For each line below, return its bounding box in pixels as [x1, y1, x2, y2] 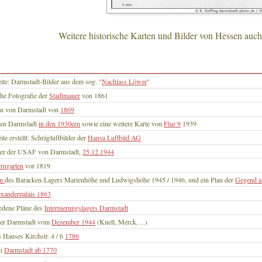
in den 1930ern [39, 119, 81, 129]
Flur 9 [164, 119, 181, 129]
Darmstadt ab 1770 [4, 245, 57, 255]
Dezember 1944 [51, 217, 96, 227]
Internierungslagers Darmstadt [44, 203, 129, 213]
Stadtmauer [49, 91, 81, 101]
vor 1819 [23, 161, 51, 171]
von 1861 [80, 91, 109, 101]
